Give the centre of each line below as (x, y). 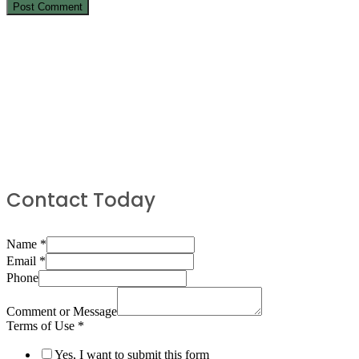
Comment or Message (62, 311)
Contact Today (81, 200)
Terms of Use (42, 325)
